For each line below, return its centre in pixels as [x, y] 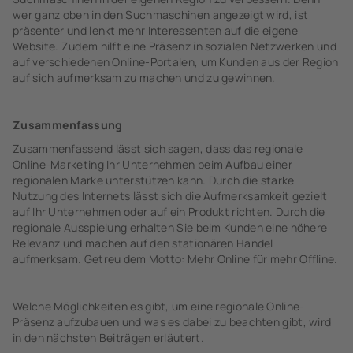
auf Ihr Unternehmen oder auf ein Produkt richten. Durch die [169, 212]
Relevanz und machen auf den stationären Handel [143, 243]
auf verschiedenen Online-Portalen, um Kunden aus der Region [176, 62]
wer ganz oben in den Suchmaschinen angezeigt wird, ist [161, 15]
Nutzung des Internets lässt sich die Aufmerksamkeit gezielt [170, 196]
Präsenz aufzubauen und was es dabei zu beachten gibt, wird [172, 322]
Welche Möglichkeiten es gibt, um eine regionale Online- [159, 306]
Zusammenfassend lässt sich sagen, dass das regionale [158, 149]
